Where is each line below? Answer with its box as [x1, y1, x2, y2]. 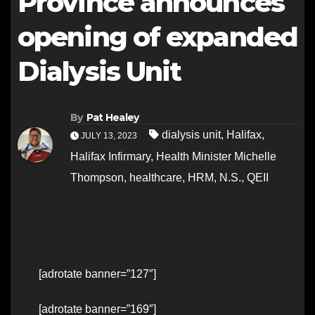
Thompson [70, 172, 124, 184]
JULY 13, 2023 [79, 131, 139, 141]
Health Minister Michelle [156, 150, 276, 163]
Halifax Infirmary [70, 150, 150, 163]
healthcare [129, 172, 182, 184]
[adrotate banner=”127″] [39, 268, 156, 281]
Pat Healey [86, 111, 139, 124]
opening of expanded [18, 20, 297, 53]
